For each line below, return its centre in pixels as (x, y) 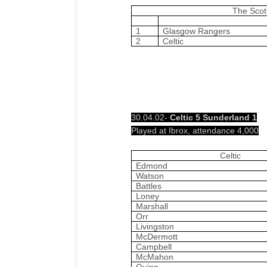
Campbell (154, 246)
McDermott (157, 236)
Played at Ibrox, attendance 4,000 (195, 130)
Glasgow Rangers (196, 31)
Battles (149, 186)
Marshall (152, 206)
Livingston (155, 226)
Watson (150, 176)
